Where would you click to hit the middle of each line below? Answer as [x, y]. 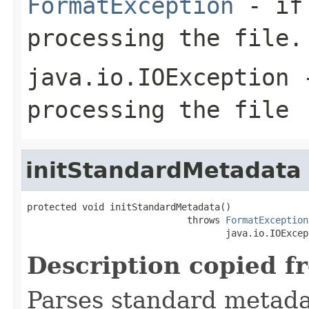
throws [126, 220]
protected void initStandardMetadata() [129, 207]
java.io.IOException [158, 77]
